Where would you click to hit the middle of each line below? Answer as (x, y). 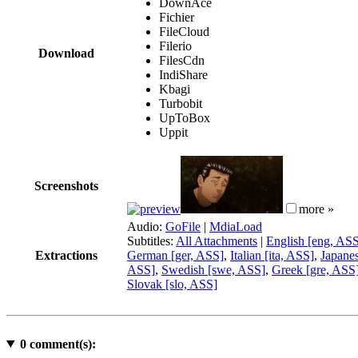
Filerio (175, 46)
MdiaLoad (236, 226)
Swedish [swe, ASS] (213, 269)
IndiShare (183, 74)
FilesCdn (182, 60)
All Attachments (217, 241)
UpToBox (185, 117)
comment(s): (61, 344)
